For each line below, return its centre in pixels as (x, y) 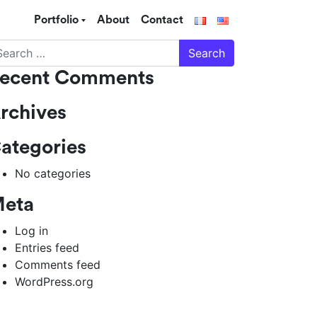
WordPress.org (54, 282)
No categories (53, 173)
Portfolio (56, 20)
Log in (32, 231)
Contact (162, 20)
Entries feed (47, 248)
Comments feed (58, 265)
